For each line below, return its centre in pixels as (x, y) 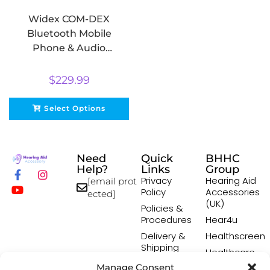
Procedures (166, 220)
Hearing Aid (231, 181)
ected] (102, 194)
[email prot (112, 181)
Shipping (160, 248)
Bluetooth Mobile (69, 33)
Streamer (69, 62)
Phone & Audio (69, 48)
